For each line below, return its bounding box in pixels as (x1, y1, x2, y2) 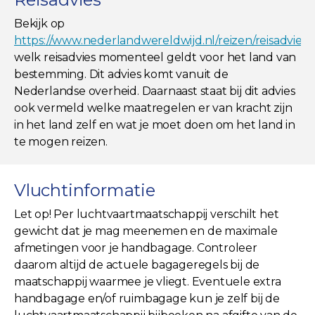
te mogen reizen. (14, 134, 108, 148)
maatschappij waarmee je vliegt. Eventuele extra (14, 274, 281, 288)
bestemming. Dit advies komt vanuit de (14, 67, 229, 81)
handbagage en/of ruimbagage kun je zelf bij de (14, 291, 280, 305)
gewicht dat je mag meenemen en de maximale (14, 224, 278, 238)
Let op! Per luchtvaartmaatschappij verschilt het (14, 207, 279, 221)
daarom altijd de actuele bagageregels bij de (14, 257, 260, 271)
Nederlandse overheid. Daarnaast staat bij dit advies (14, 84, 295, 98)
